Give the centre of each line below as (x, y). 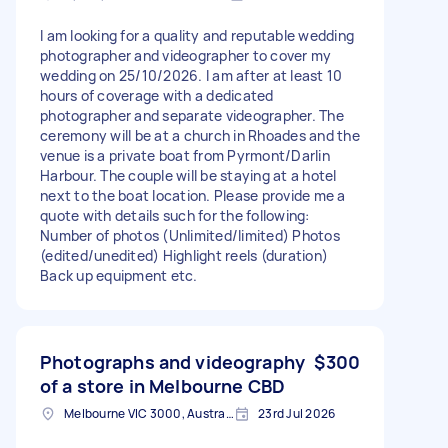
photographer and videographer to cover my (186, 55)
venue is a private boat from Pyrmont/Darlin (185, 155)
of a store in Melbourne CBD (163, 385)
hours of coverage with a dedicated (157, 95)
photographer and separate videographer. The (192, 115)
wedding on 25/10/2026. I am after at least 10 (191, 75)
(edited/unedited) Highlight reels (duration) (184, 255)
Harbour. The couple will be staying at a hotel (188, 175)
